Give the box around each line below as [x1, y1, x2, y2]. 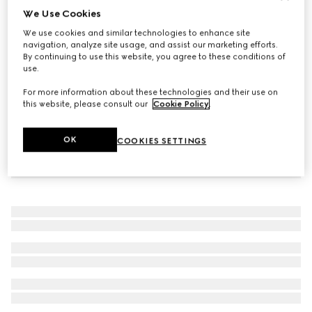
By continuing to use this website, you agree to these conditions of [23, 52, 286, 62]
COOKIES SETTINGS [117, 136, 207, 146]
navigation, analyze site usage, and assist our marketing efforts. [23, 40, 279, 50]
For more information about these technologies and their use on [23, 87, 279, 97]
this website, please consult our [23, 99, 150, 109]
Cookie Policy [153, 99, 210, 109]
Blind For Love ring [11, 13, 104, 26]
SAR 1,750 [11, 29, 61, 42]
